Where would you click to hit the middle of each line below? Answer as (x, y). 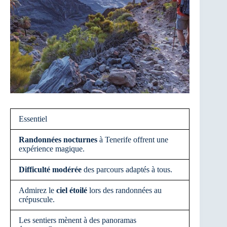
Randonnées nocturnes (58, 140)
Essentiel (33, 119)
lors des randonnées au (124, 191)
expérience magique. (52, 149)
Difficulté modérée (50, 170)
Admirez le (37, 191)
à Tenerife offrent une (133, 140)
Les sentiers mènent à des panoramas (78, 220)
